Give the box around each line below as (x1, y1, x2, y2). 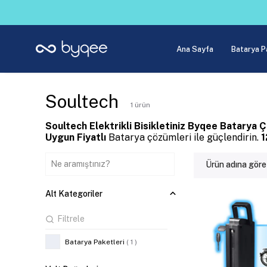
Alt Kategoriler (45, 189, 103, 198)
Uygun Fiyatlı (45, 132, 108, 143)
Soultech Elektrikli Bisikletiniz (45, 120, 185, 132)
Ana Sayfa (176, 44, 213, 54)
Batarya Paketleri (65, 237, 125, 246)
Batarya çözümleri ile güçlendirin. (108, 132, 261, 143)
